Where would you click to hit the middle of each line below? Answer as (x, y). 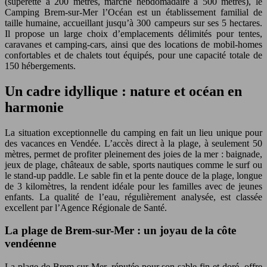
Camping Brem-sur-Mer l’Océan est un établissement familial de (133, 12)
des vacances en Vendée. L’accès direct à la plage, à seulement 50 (133, 143)
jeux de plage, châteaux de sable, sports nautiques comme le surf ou (133, 164)
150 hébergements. (40, 66)
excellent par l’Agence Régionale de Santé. (86, 207)
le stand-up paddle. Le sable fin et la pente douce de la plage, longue (133, 175)
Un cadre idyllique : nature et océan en (123, 91)
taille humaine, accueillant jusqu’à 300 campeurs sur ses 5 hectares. (133, 23)
